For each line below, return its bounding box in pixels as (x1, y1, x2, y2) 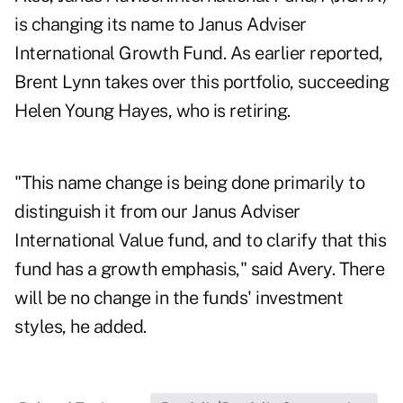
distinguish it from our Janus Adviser (14, 201, 300, 223)
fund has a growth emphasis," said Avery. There (14, 258, 384, 281)
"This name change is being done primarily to (14, 172, 364, 194)
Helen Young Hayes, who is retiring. (14, 100, 291, 122)
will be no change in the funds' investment (14, 287, 343, 309)
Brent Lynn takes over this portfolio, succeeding (14, 71, 389, 94)
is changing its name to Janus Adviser (14, 13, 307, 36)
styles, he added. (14, 316, 147, 338)
